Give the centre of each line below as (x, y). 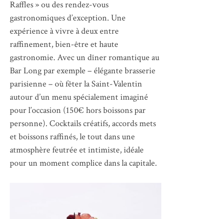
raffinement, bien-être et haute (64, 44)
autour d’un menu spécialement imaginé (79, 97)
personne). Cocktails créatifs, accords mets (83, 123)
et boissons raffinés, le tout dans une (72, 136)
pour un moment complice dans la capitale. (83, 163)
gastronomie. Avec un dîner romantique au (85, 57)
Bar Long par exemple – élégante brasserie (83, 70)
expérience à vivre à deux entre (64, 31)
